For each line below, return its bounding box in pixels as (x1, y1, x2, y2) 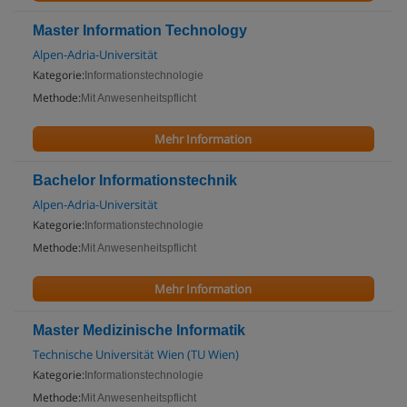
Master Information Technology (33, 23, 247, 38)
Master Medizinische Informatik (33, 323, 245, 338)
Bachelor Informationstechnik (33, 173, 237, 188)
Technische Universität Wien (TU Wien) (33, 346, 239, 362)
